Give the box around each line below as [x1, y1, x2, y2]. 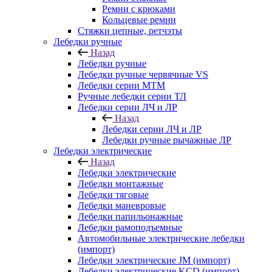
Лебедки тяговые [78, 189, 149, 200]
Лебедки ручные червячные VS [78, 69, 208, 80]
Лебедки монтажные [78, 178, 163, 189]
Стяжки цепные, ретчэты [78, 25, 182, 36]
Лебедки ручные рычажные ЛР [102, 135, 231, 145]
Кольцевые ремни [102, 15, 176, 25]
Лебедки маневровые [78, 200, 166, 211]
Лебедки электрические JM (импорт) [78, 255, 230, 265]
